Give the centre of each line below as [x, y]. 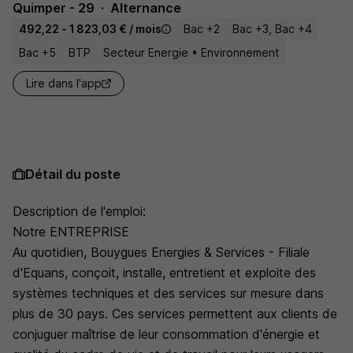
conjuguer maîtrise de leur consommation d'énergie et [166, 334]
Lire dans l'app [64, 83]
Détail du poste [73, 174]
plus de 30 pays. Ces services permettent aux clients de [175, 314]
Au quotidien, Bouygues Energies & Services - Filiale [161, 252]
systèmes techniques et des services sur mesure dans [168, 293]
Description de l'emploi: [79, 211]
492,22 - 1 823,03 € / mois [90, 29]
